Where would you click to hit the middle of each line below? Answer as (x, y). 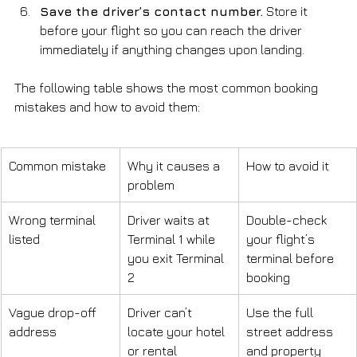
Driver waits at (170, 220)
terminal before (292, 258)
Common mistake (57, 165)
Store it (287, 11)
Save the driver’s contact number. (151, 11)
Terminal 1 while (173, 239)
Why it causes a (175, 165)
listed (24, 239)
